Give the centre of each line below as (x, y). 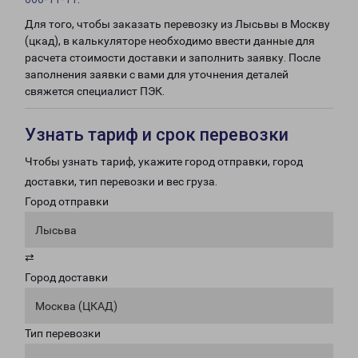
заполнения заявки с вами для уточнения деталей (157, 74)
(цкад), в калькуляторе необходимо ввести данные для (170, 41)
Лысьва (56, 230)
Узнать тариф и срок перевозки (157, 135)
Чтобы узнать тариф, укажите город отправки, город (164, 161)
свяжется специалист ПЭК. (95, 91)
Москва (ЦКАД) (76, 306)
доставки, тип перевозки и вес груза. (121, 181)
